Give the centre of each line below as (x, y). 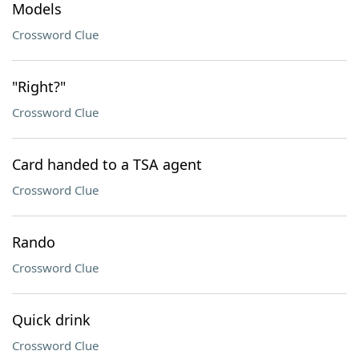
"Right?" (39, 87)
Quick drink (51, 320)
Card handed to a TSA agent (107, 164)
